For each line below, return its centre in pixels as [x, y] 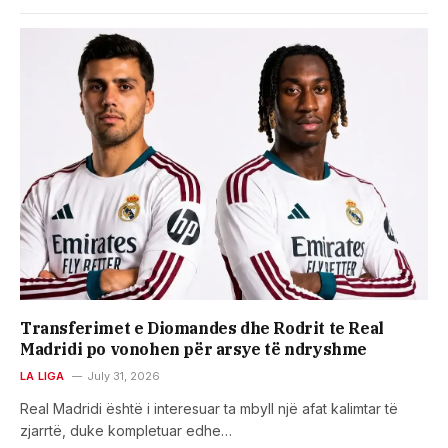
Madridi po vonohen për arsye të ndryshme [194, 348]
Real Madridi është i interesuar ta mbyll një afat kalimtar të [209, 408]
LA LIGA [42, 375]
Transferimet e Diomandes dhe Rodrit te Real [202, 327]
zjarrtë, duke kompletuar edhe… [126, 430]
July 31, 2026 [123, 375]
